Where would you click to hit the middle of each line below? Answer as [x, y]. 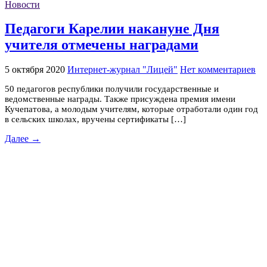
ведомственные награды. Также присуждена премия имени [120, 99]
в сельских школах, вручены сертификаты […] [95, 119]
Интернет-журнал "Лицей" [122, 69]
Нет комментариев [218, 69]
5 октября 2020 [35, 69]
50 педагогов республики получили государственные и [112, 89]
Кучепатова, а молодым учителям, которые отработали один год [131, 109]
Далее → [23, 138]
